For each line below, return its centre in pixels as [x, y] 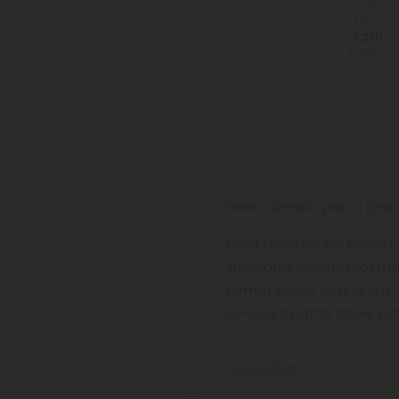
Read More [262, 366]
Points [367, 53]
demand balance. [285, 336]
